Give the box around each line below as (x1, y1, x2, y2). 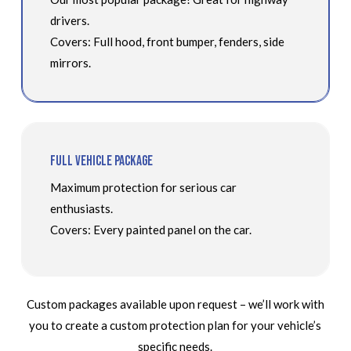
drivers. (49, 13, 89, 27)
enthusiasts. (49, 201, 113, 215)
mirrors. (49, 55, 91, 70)
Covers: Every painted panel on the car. (49, 222, 251, 237)
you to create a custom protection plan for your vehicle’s (29, 318, 322, 333)
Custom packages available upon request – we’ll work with (26, 297, 324, 312)
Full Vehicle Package (49, 152, 153, 169)
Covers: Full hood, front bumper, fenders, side (49, 34, 284, 49)
